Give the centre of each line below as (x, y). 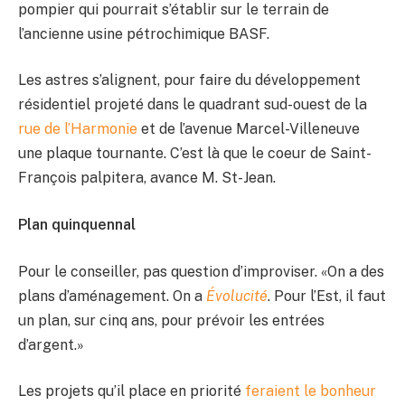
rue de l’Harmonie (78, 129)
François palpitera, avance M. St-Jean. (147, 178)
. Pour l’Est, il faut (327, 296)
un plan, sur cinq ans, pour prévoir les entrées (171, 320)
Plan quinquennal (77, 224)
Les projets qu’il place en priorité (132, 391)
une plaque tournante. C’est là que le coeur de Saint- (195, 154)
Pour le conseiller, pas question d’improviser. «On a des (201, 271)
